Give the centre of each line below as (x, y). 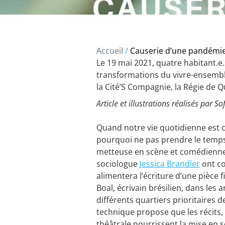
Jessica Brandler (170, 164)
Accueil (110, 51)
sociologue (118, 164)
